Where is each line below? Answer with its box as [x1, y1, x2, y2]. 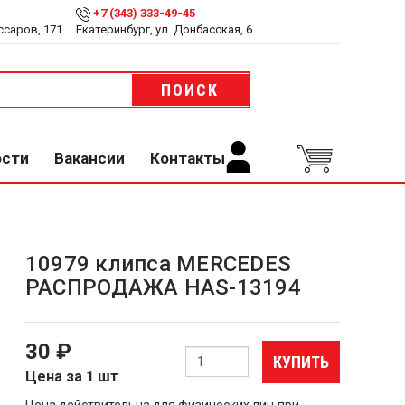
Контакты [150, 149, 225, 167]
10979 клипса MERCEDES [24, 251, 292, 277]
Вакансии [54, 149, 125, 167]
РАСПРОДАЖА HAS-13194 [24, 275, 301, 300]
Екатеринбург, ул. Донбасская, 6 [75, 23, 252, 36]
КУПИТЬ [273, 352, 329, 372]
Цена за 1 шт [24, 368, 118, 385]
